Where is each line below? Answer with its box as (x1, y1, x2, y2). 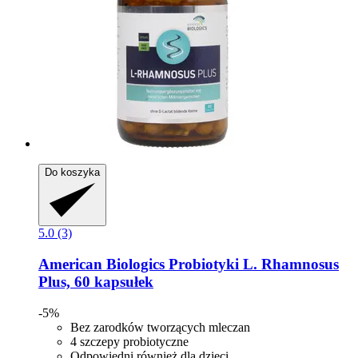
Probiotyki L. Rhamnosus (165, 256, 339, 273)
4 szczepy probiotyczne (70, 334, 189, 348)
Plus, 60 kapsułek (38, 273, 153, 291)
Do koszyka (45, 166, 100, 179)
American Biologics (38, 256, 165, 273)
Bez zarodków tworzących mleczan (70, 320, 250, 334)
